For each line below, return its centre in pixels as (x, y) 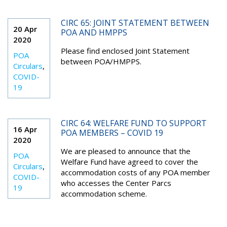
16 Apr (25, 129)
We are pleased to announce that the (125, 151)
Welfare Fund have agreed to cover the (129, 162)
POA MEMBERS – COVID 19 (112, 133)
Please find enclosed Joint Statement (125, 51)
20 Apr (25, 29)
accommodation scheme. (104, 194)
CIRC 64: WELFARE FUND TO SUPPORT (134, 123)
